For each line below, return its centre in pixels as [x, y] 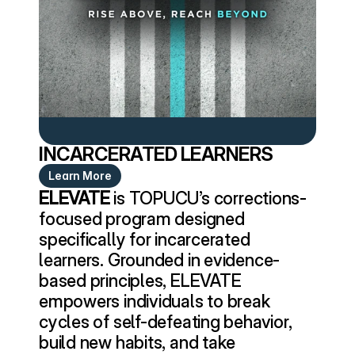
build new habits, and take [137, 342]
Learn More [80, 176]
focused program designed [142, 219]
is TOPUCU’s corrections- [208, 198]
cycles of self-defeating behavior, [166, 322]
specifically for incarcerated [145, 239]
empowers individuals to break [155, 301]
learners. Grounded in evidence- [160, 260]
